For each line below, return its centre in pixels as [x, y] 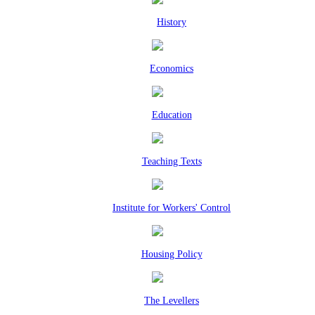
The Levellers [172, 301]
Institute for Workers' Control [172, 208]
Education [172, 115]
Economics [172, 69]
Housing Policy [172, 254]
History [172, 22]
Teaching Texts [172, 161]
